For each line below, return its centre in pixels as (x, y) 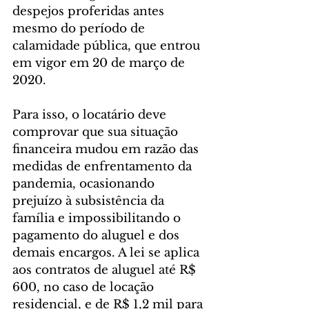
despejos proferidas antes (90, 11)
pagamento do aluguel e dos (98, 235)
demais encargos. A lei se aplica (108, 252)
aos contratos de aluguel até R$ (106, 270)
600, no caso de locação (85, 287)
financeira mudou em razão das (107, 149)
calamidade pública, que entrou (108, 46)
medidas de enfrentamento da (104, 166)
